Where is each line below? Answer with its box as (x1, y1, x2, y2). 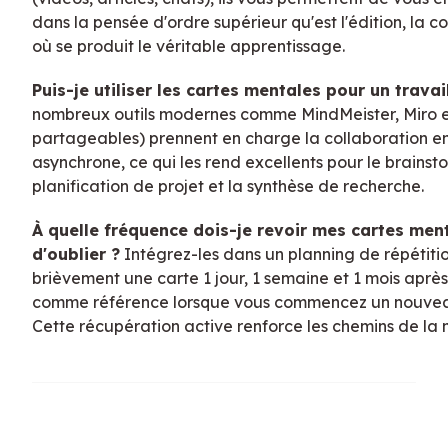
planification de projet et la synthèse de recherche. (32, 175, 424, 196)
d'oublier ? (32, 243, 120, 264)
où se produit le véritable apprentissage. (32, 35, 345, 56)
